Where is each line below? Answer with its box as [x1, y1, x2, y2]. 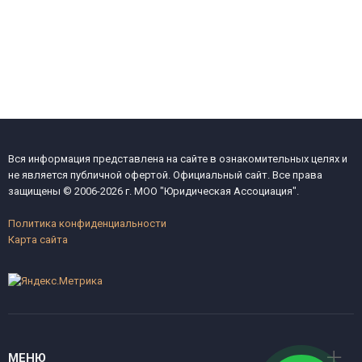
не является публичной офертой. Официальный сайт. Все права [8, 169, 322, 181]
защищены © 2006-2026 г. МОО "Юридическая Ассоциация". [8, 185, 299, 197]
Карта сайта [8, 234, 68, 246]
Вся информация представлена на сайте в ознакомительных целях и [8, 153, 347, 165]
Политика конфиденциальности [8, 217, 166, 229]
